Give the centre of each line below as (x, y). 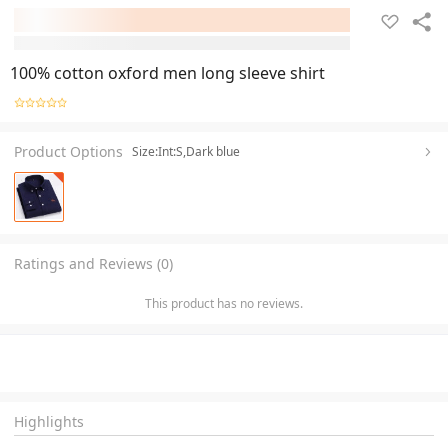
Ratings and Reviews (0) (93, 263)
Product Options (68, 151)
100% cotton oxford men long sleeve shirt (167, 73)
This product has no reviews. (224, 303)
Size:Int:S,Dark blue (186, 151)
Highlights (49, 421)
